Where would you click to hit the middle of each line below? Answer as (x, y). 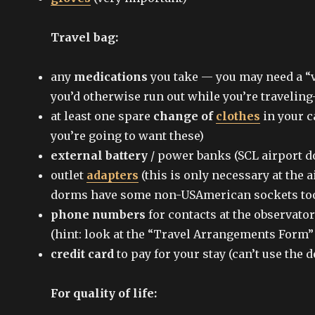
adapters (112, 175)
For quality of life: (104, 293)
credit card (82, 253)
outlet (69, 175)
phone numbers (98, 214)
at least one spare (102, 116)
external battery (99, 155)
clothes (238, 116)
